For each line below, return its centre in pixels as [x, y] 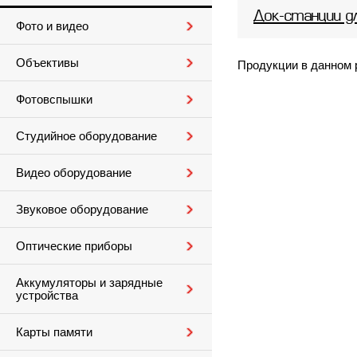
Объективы [47, 63]
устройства [47, 296]
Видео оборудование [74, 173]
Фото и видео [52, 26]
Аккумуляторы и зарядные [89, 283]
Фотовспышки [54, 100]
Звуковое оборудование [82, 210]
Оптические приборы [74, 246]
